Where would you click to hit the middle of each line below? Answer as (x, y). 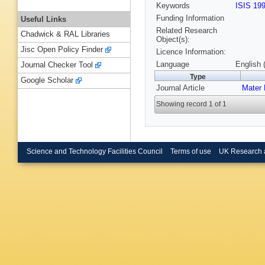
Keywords (173, 6)
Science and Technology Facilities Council (95, 151)
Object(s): (173, 40)
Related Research (187, 31)
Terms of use (190, 151)
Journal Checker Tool (57, 65)
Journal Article (180, 88)
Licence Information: (191, 52)
